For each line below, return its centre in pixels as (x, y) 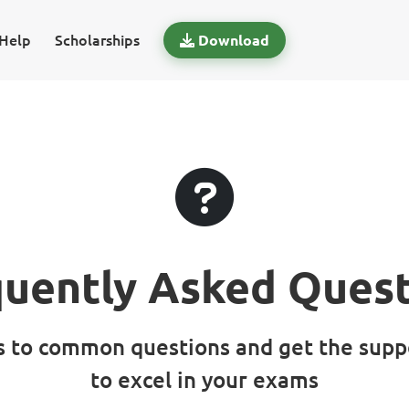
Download (233, 40)
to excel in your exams (204, 380)
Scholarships (97, 40)
